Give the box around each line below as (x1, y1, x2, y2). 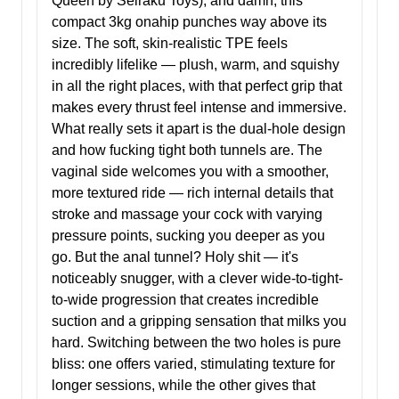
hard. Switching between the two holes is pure (52, 335, 341, 351)
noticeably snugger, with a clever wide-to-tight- (52, 271, 343, 287)
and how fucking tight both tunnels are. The (52, 142, 322, 159)
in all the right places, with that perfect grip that (52, 78, 342, 94)
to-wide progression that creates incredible (52, 292, 319, 308)
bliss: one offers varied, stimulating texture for (52, 356, 335, 372)
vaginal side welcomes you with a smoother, (52, 164, 329, 180)
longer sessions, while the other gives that (52, 378, 315, 394)
